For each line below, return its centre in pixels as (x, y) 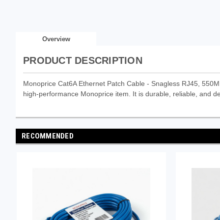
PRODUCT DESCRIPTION (83, 60)
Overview (56, 39)
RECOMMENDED (48, 136)
